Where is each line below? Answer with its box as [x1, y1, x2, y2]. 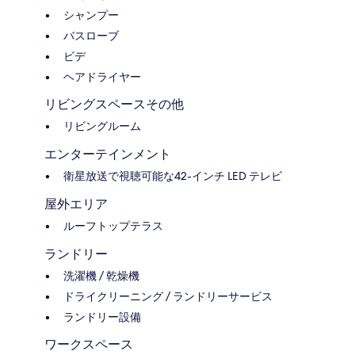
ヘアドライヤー [63, 69, 141, 84]
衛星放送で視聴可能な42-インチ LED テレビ [63, 168, 282, 183]
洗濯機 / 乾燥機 [63, 268, 139, 283]
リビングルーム [63, 118, 141, 133]
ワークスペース [44, 336, 133, 352]
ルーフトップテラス [63, 218, 163, 233]
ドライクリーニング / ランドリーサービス [63, 288, 273, 303]
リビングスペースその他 [44, 96, 184, 112]
